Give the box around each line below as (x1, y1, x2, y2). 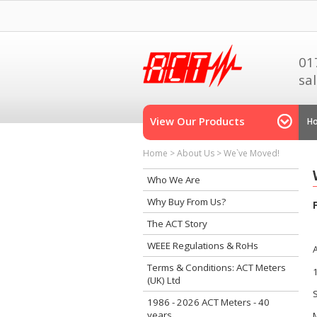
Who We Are (147, 173, 200, 187)
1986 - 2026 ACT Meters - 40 (147, 296, 270, 309)
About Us (177, 147, 214, 159)
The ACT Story (147, 217, 207, 231)
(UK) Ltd (147, 274, 180, 287)
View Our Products (150, 114, 245, 128)
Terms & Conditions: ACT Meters (147, 261, 286, 275)
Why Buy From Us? (147, 195, 226, 209)
